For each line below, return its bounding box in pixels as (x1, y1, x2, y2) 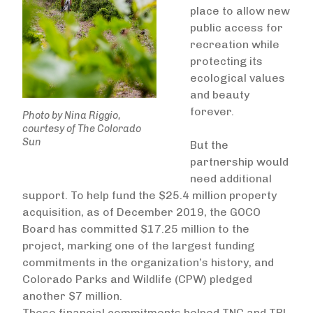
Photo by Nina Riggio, (22, 109, 121, 122)
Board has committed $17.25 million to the (22, 222, 249, 235)
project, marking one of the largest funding (22, 239, 254, 252)
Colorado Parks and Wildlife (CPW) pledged (22, 272, 252, 286)
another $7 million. (22, 289, 122, 303)
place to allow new (190, 4, 290, 17)
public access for (190, 21, 283, 34)
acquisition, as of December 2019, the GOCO (22, 205, 261, 219)
